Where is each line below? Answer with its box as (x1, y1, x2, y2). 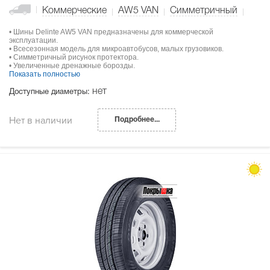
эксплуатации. (9, 36, 58, 45)
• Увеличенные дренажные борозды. (9, 61, 135, 71)
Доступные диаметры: (9, 89, 92, 96)
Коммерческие (42, 7, 107, 16)
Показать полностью (9, 70, 80, 79)
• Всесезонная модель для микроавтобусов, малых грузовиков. (9, 45, 224, 54)
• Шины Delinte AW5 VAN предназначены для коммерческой (9, 28, 213, 37)
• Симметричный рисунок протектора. (9, 53, 139, 62)
